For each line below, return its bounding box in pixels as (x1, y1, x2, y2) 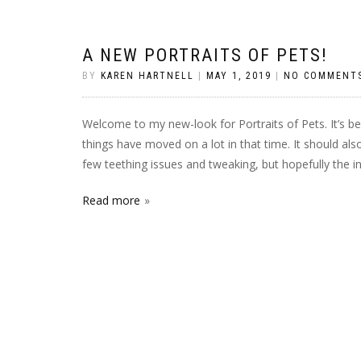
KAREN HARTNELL (101, 70, 194, 81)
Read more (82, 193, 140, 208)
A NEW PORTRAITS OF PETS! (82, 45, 328, 65)
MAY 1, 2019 (206, 70, 272, 81)
